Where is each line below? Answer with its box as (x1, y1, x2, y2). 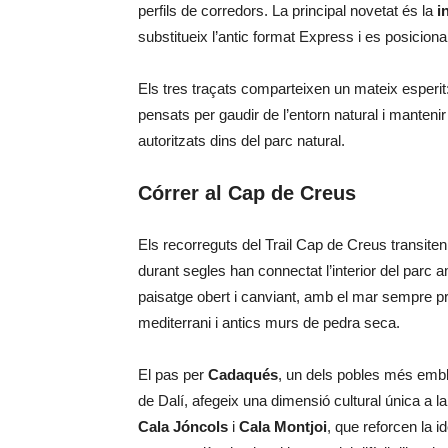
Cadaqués (208, 366, 278, 383)
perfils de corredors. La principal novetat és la (138, 2, 437, 19)
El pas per (138, 366, 208, 383)
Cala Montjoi (239, 418, 327, 435)
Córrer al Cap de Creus (138, 182, 362, 204)
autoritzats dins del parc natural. (138, 132, 345, 149)
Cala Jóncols (138, 418, 228, 435)
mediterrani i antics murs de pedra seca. (138, 314, 400, 331)
